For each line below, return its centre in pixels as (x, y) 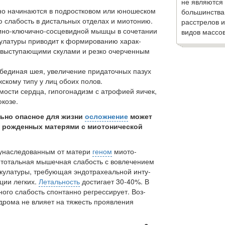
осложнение (106, 116)
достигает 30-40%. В (115, 181)
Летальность (59, 181)
